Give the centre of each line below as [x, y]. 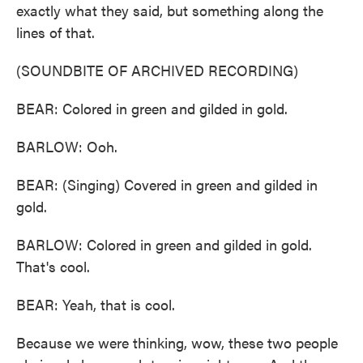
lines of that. [56, 32]
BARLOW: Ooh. [67, 146]
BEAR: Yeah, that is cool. [96, 304]
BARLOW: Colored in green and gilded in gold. [164, 244]
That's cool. [53, 266]
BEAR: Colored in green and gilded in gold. [152, 108]
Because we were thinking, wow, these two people [177, 342]
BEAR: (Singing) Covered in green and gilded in [167, 184]
